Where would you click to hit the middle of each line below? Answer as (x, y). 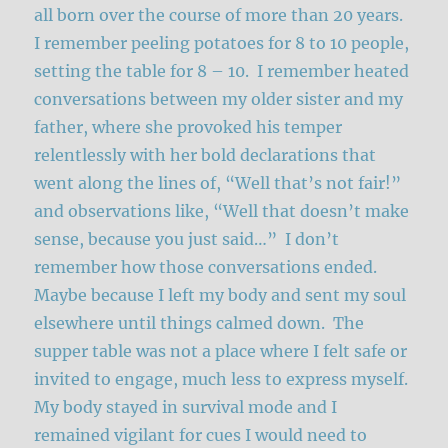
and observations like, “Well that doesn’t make (222, 210)
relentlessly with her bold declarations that (205, 154)
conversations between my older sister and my (219, 98)
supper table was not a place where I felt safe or (221, 350)
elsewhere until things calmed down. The (199, 322)
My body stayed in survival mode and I (186, 406)
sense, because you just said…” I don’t (187, 238)
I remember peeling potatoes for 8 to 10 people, (222, 42)
